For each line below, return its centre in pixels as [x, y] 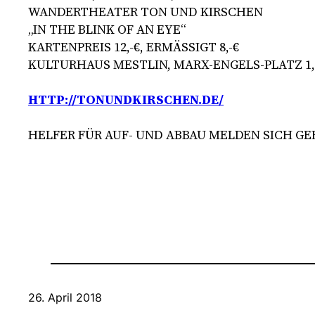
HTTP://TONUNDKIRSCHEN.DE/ [126, 99]
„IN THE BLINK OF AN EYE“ [107, 29]
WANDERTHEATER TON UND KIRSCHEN [146, 11]
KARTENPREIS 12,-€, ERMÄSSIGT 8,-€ [130, 46]
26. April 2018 [65, 298]
